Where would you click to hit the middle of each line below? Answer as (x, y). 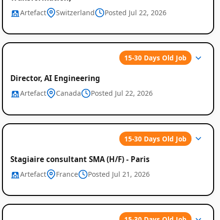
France (67, 174)
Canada (68, 93)
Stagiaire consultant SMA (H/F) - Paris (80, 159)
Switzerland (75, 12)
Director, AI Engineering (55, 78)
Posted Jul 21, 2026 (119, 174)
